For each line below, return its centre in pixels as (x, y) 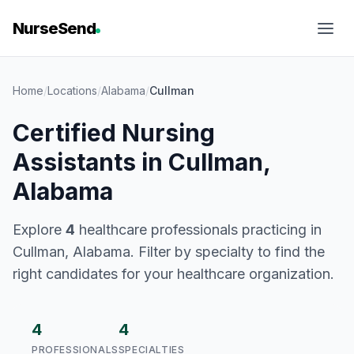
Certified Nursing (114, 133)
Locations (72, 90)
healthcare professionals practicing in (198, 230)
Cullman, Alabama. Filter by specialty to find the (169, 252)
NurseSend (54, 28)
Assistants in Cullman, (141, 162)
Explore (39, 230)
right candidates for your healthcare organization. (173, 274)
